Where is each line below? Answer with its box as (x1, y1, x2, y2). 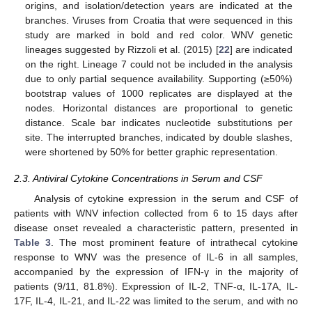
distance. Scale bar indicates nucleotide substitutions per (25, 117, 292, 129)
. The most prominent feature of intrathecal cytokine (51, 236, 298, 248)
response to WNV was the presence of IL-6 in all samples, (14, 251, 298, 263)
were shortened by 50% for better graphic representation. (25, 146, 279, 158)
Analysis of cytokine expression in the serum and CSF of (33, 192, 298, 204)
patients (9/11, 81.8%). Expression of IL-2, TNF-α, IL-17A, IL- (14, 280, 298, 292)
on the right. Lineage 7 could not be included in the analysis (25, 58, 292, 70)
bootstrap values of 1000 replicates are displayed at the (25, 88, 292, 100)
